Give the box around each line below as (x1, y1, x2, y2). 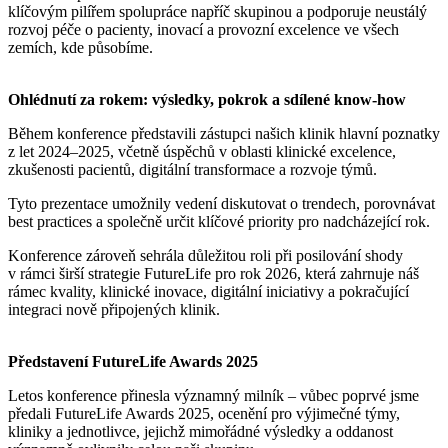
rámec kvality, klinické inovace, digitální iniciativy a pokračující (8, 282, 409, 300)
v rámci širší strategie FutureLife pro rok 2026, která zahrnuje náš (8, 264, 419, 282)
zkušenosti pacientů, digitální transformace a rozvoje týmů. (8, 160, 377, 178)
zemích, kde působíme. (8, 38, 153, 56)
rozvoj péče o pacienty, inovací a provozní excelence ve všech (8, 20, 399, 38)
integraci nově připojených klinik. (8, 300, 220, 318)
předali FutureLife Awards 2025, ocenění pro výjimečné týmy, (8, 404, 400, 422)
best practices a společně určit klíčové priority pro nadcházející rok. (8, 212, 430, 230)
